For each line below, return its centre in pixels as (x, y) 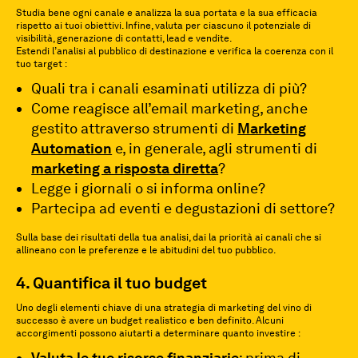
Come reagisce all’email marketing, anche (170, 108)
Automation (72, 148)
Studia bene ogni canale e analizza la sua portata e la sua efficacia (167, 13)
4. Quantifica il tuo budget (111, 283)
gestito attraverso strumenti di (135, 128)
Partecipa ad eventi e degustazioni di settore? (183, 208)
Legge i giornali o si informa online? (149, 188)
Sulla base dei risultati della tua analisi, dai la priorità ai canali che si (169, 237)
